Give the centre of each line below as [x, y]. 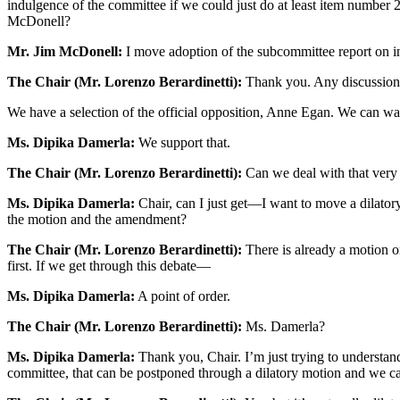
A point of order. [183, 296]
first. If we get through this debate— [109, 266]
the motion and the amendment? [97, 220]
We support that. [183, 143]
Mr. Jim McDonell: [65, 52]
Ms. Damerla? [283, 327]
